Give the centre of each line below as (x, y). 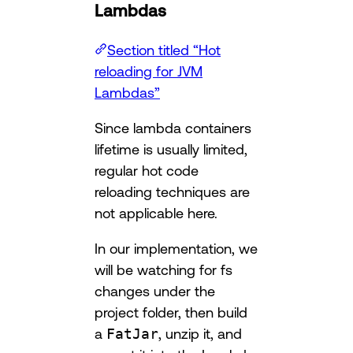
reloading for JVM (149, 71)
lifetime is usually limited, (171, 149)
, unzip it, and (200, 334)
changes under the (155, 291)
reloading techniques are (172, 192)
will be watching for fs (163, 270)
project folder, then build (171, 312)
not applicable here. (156, 213)
